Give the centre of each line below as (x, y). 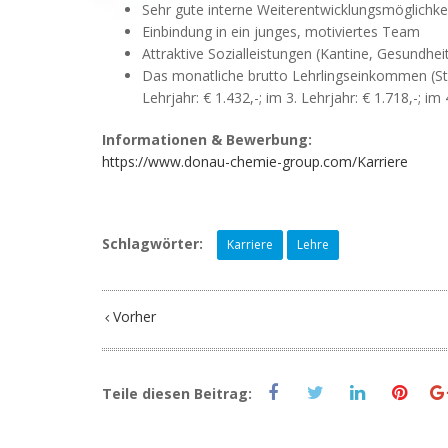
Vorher (132, 317)
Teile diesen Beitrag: (177, 394)
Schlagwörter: (152, 244)
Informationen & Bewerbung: (207, 140)
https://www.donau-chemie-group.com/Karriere (255, 162)
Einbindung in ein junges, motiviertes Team (281, 32)
